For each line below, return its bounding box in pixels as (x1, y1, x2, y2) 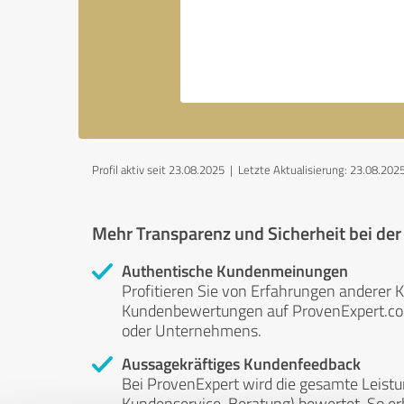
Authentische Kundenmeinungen (122, 259, 348, 282)
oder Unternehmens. (122, 319, 262, 341)
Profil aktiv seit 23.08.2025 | (92, 161, 238, 178)
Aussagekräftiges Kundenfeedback (122, 352, 361, 375)
